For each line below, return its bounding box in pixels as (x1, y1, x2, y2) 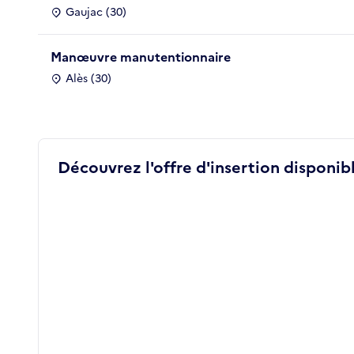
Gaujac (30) (66, 3, 126, 21)
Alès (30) (66, 70, 111, 87)
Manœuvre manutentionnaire (51, 47, 231, 66)
